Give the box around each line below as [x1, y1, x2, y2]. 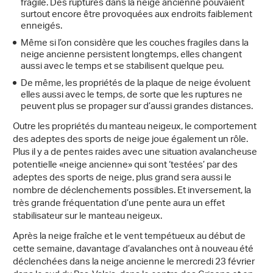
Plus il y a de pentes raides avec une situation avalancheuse [13, 143, 257, 162]
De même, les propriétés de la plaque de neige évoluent [21, 74, 250, 93]
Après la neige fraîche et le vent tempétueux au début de [13, 227, 246, 246]
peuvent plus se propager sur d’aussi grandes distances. [21, 97, 253, 116]
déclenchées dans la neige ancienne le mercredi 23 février [13, 252, 255, 272]
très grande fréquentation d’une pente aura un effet [13, 194, 225, 213]
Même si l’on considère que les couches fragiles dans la [21, 34, 249, 53]
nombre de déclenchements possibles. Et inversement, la [13, 181, 251, 200]
